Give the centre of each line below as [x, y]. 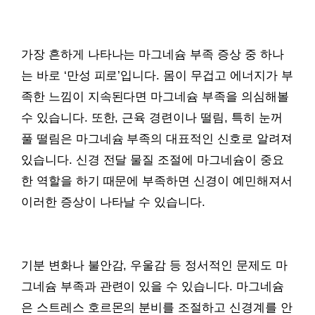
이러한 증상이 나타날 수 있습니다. [114, 202]
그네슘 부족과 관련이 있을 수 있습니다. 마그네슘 [153, 286]
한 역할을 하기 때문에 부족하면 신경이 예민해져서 [157, 181]
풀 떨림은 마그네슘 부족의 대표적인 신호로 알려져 [157, 139]
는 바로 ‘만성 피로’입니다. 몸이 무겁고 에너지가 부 [157, 75]
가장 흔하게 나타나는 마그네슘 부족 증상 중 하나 [153, 54]
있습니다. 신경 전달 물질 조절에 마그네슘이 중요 [153, 160]
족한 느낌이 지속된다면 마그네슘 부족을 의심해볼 [155, 96]
